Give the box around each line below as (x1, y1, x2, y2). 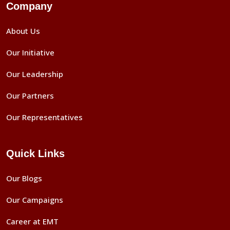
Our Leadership (6, 69, 63, 79)
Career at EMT (6, 216, 59, 226)
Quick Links (6, 148, 65, 159)
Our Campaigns (6, 195, 63, 205)
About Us (6, 26, 40, 36)
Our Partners (6, 90, 54, 101)
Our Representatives (6, 112, 83, 122)
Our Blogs (6, 173, 42, 183)
